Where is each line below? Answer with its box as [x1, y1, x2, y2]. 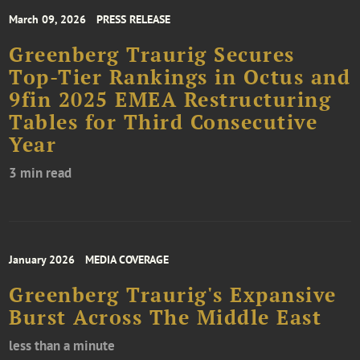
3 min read [9, 164, 72, 182]
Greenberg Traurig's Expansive [9, 282, 337, 309]
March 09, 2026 [9, 12, 87, 27]
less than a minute [9, 337, 116, 355]
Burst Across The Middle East [9, 305, 322, 331]
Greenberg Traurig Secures [9, 42, 295, 68]
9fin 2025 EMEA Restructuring [9, 87, 332, 113]
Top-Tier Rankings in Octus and [9, 64, 351, 91]
